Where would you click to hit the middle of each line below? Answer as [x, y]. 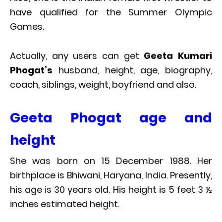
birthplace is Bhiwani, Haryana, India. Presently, [111, 175]
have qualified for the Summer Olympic [111, 12]
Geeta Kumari [178, 56]
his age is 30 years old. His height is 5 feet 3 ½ [111, 190]
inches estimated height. [65, 204]
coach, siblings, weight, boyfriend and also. [103, 85]
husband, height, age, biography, [135, 70]
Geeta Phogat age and [111, 118]
